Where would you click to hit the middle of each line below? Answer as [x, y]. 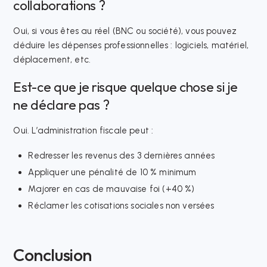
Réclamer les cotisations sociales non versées [121, 205]
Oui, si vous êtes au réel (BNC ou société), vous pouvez [125, 31]
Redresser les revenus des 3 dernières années [122, 155]
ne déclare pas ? [61, 105]
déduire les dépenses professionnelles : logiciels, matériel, [131, 45]
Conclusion [52, 254]
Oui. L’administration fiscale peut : [83, 130]
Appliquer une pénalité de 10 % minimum [112, 172]
